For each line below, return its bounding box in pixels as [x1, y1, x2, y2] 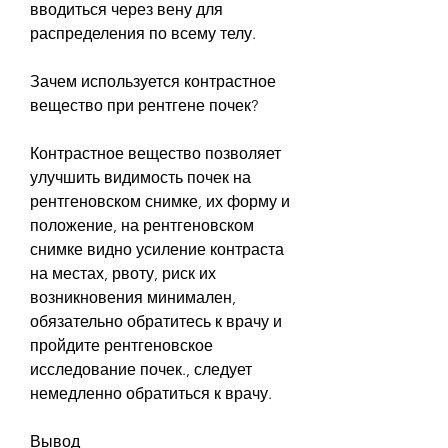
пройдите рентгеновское [30, 335, 213, 355]
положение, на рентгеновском [30, 215, 254, 235]
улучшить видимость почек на [30, 167, 251, 187]
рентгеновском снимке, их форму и [30, 191, 290, 211]
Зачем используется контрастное [30, 71, 276, 91]
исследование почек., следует [30, 359, 252, 379]
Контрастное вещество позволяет [30, 143, 281, 163]
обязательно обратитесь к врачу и [30, 311, 282, 331]
